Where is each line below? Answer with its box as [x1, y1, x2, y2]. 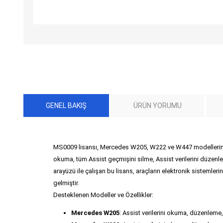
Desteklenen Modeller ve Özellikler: [53, 191, 153, 199]
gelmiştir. [53, 179, 79, 187]
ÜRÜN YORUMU [133, 101, 182, 110]
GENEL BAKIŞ [46, 101, 87, 110]
